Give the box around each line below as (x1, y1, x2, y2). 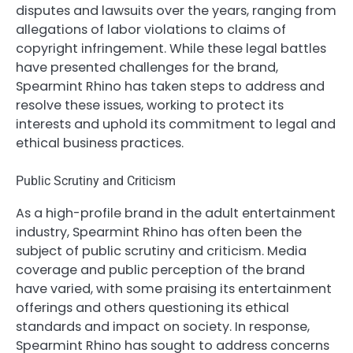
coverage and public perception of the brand (16, 260, 305, 279)
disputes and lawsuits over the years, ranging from (16, 2, 336, 20)
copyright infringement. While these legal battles (16, 39, 326, 58)
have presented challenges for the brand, (16, 58, 278, 77)
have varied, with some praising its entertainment (16, 279, 332, 298)
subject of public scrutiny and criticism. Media (16, 241, 307, 260)
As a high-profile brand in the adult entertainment (16, 203, 336, 222)
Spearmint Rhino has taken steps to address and (16, 77, 325, 96)
